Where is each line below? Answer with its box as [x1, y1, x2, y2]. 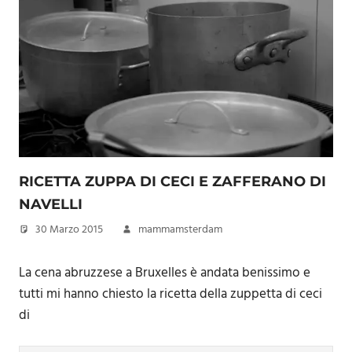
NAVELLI [19, 196, 82, 213]
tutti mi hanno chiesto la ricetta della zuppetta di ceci [19, 283, 322, 305]
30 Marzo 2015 [35, 221, 103, 239]
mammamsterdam [138, 221, 222, 239]
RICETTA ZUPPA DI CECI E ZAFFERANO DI [19, 173, 326, 190]
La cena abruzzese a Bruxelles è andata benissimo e [19, 262, 310, 284]
